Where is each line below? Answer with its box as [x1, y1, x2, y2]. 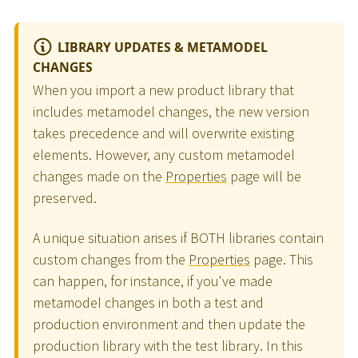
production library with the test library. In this [33, 336, 303, 355]
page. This [250, 249, 313, 268]
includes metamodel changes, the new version [33, 102, 309, 121]
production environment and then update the [33, 314, 305, 333]
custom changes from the [33, 249, 189, 268]
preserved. [33, 189, 97, 208]
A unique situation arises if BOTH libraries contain [33, 228, 324, 247]
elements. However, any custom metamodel [33, 145, 295, 165]
